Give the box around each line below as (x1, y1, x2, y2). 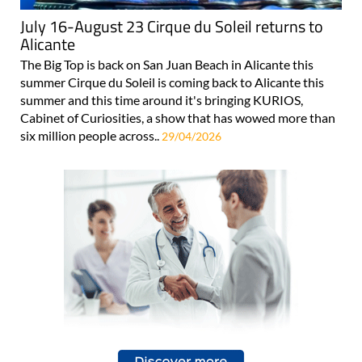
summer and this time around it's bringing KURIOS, (20, 92, 303, 108)
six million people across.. (20, 128, 162, 144)
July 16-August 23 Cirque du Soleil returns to (20, 14, 323, 40)
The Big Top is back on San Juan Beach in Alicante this (20, 57, 314, 73)
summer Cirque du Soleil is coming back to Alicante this (20, 74, 324, 90)
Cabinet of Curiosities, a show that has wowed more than (20, 110, 335, 126)
